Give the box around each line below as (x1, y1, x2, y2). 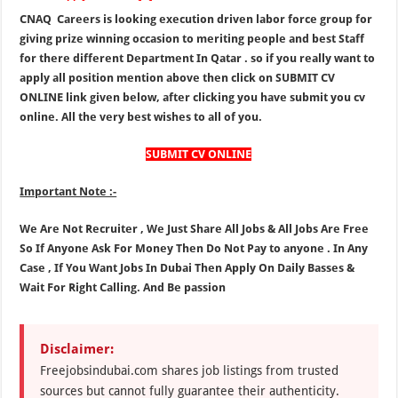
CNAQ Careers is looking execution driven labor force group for (20, 12, 373, 26)
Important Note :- (20, 185, 117, 198)
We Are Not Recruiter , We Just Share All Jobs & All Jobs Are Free (20, 222, 370, 235)
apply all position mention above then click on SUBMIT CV (20, 71, 336, 84)
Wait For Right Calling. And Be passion (20, 281, 227, 294)
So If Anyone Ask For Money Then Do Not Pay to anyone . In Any (20, 242, 369, 255)
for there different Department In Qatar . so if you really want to (20, 52, 376, 65)
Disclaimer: (40, 341, 115, 357)
